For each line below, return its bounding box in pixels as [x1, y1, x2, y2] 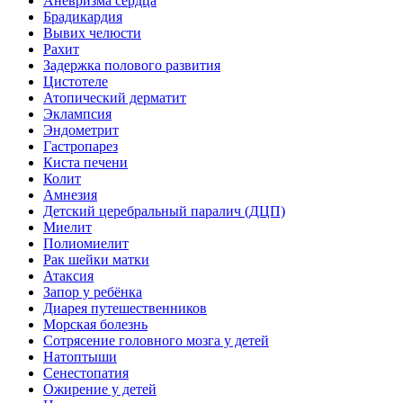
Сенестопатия [43, 365, 129, 381]
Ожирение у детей [43, 381, 157, 397]
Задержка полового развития [43, 58, 220, 73]
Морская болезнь [43, 317, 148, 332]
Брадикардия [43, 9, 122, 24]
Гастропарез [43, 139, 118, 154]
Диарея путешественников [43, 300, 207, 316]
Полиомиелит [43, 236, 129, 251]
